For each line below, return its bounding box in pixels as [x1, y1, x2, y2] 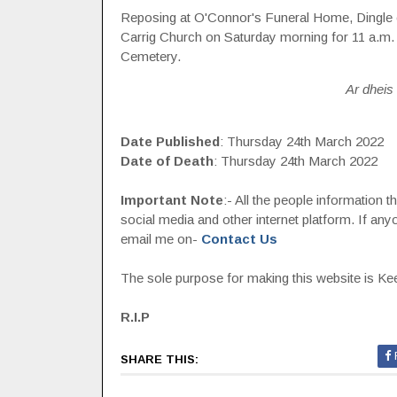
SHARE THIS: [120, 353, 198, 366]
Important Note [120, 192, 223, 207]
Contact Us [200, 231, 277, 246]
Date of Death [120, 153, 214, 168]
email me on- [120, 231, 201, 246]
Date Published [120, 134, 220, 149]
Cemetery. [120, 49, 181, 64]
